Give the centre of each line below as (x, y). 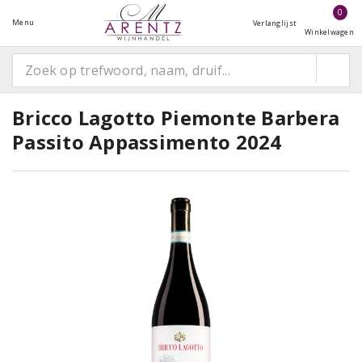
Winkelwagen (329, 32)
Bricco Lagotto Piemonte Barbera (176, 118)
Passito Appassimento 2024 (147, 142)
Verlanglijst (275, 23)
